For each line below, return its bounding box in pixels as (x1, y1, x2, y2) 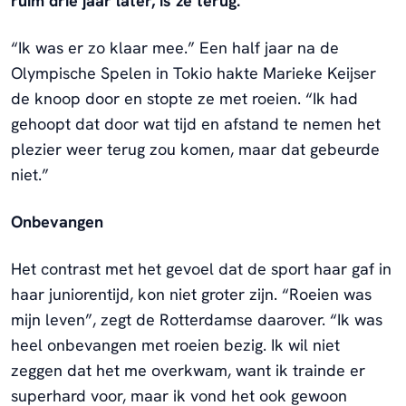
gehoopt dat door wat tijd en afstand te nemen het (11, 112, 381, 134)
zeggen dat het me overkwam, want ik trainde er (11, 359, 365, 381)
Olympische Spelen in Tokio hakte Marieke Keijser (11, 62, 376, 83)
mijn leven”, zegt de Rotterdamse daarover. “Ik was (11, 308, 382, 330)
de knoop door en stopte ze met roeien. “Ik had (11, 87, 358, 109)
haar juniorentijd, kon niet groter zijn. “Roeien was (11, 283, 372, 304)
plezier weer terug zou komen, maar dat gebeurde (11, 138, 380, 159)
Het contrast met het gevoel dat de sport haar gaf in (11, 257, 391, 279)
